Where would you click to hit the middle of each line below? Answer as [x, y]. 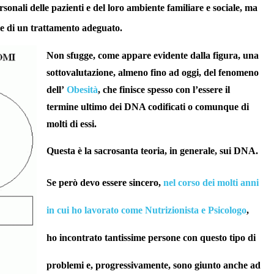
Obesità [82, 90]
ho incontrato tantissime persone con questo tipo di [151, 238]
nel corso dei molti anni [211, 183]
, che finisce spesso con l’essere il [164, 90]
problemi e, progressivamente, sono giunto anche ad [154, 265]
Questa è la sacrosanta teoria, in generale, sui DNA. [152, 151]
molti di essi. [72, 124]
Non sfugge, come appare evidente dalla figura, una [153, 56]
